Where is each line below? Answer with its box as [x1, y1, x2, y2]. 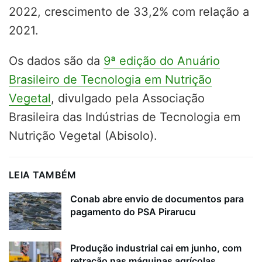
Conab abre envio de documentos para [70, 192, 244, 205]
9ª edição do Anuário [104, 53, 220, 68]
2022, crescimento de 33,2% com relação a [9, 4, 249, 19]
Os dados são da [9, 53, 104, 68]
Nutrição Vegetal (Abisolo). [9, 128, 157, 143]
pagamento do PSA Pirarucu [70, 205, 196, 218]
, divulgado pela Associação [51, 91, 205, 105]
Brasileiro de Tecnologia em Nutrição [9, 72, 212, 87]
